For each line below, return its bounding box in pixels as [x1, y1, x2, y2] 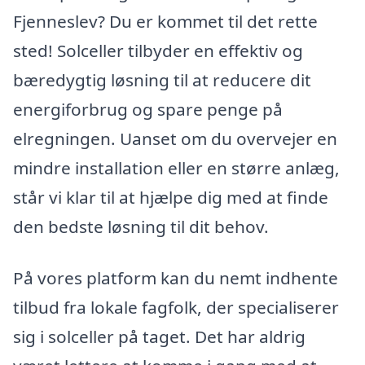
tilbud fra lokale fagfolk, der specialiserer [13, 296, 339, 319]
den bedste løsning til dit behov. [13, 214, 269, 238]
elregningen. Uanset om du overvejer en [13, 126, 337, 150]
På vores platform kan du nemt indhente [13, 266, 338, 290]
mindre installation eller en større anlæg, [13, 156, 340, 179]
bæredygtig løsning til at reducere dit [13, 68, 311, 91]
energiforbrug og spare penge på [13, 97, 283, 121]
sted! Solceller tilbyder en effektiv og [13, 38, 303, 62]
